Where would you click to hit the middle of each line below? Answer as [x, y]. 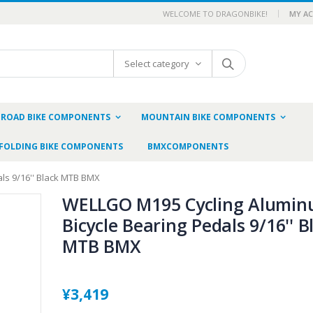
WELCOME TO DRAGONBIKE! [215, 13]
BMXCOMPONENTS [188, 146]
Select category [156, 64]
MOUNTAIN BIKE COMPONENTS [208, 117]
